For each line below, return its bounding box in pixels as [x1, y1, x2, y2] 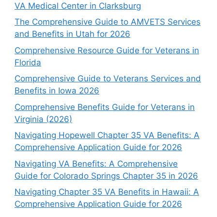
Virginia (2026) [15, 114, 72, 124]
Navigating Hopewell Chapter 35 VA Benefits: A [15, 130, 200, 140]
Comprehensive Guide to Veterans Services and [15, 74, 201, 83]
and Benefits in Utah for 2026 [15, 29, 130, 39]
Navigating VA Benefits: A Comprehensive [15, 158, 178, 169]
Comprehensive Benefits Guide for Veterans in [15, 102, 195, 112]
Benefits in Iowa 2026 [15, 86, 99, 95]
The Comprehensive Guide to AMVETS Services [15, 17, 201, 27]
